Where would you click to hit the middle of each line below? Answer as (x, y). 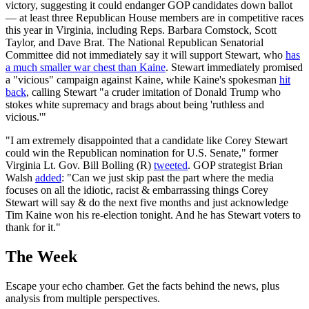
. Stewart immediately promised (234, 68)
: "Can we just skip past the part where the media (168, 178)
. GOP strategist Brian (235, 166)
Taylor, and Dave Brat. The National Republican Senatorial (134, 43)
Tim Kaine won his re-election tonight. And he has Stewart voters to (153, 215)
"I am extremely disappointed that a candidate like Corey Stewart (147, 141)
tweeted (171, 166)
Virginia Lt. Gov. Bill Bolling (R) (80, 166)
